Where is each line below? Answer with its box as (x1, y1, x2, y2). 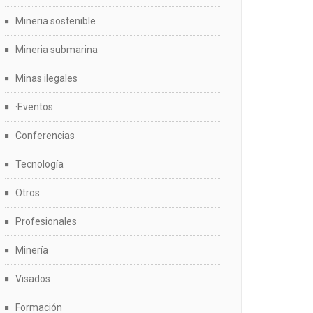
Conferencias (15, 130, 75, 141)
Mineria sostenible (15, 15, 96, 27)
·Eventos (15, 101, 53, 112)
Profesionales (15, 216, 77, 227)
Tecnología (15, 159, 64, 170)
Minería (15, 245, 48, 256)
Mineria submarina (15, 44, 98, 55)
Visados (15, 273, 50, 284)
